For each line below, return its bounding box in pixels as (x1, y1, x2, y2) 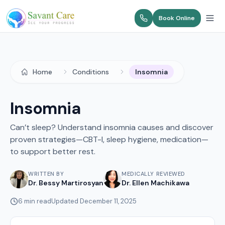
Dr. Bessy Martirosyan (28, 178, 103, 187)
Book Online (159, 14, 195, 22)
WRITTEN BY (28, 170, 64, 177)
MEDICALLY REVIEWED (122, 170, 185, 177)
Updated (51, 197, 80, 205)
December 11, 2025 (80, 197, 137, 205)
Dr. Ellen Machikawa (122, 178, 189, 187)
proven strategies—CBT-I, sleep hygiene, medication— (10, 134, 208, 145)
